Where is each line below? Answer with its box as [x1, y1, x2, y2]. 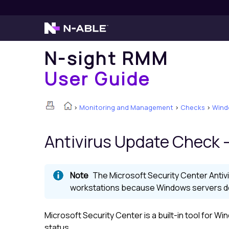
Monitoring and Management [79, 103, 173, 112]
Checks [180, 103, 205, 112]
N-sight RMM [44, 46, 169, 70]
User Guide [44, 66, 151, 90]
